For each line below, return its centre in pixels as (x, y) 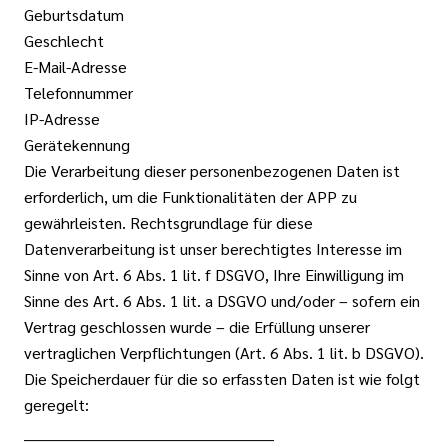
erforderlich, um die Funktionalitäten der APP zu (190, 196)
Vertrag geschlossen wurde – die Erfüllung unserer (197, 326)
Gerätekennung (77, 144)
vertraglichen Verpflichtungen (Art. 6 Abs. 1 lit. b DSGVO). (224, 352)
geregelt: (56, 404)
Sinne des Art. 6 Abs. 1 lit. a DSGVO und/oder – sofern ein (222, 300)
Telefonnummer (78, 92)
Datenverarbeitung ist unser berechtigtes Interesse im (213, 248)
